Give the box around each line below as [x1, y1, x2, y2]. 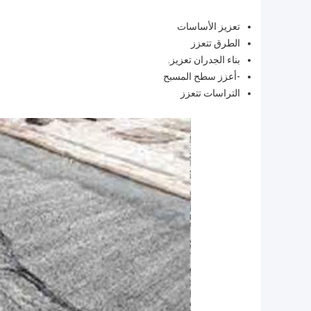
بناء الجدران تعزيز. [168, 54, 240, 66]
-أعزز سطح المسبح [163, 71, 240, 83]
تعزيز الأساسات [177, 21, 240, 33]
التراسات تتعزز [180, 87, 240, 99]
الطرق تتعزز [191, 37, 240, 49]
